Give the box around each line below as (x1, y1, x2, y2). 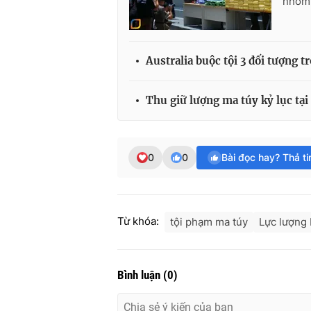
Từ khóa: (117, 215, 159, 228)
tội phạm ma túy (170, 215, 248, 229)
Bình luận (117, 268, 163, 283)
